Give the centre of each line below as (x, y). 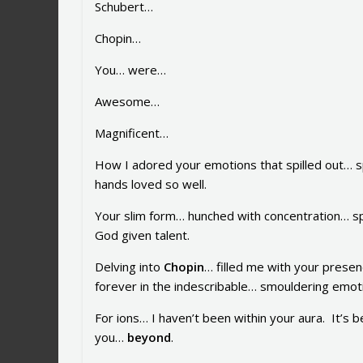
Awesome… (127, 102)
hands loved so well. (151, 184)
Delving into (129, 267)
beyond (149, 337)
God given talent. (142, 235)
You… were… (130, 70)
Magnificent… (132, 133)
